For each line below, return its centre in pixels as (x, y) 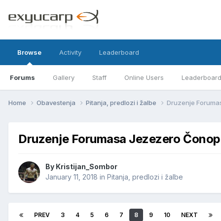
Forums (22, 77)
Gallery (64, 77)
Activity (70, 52)
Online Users (144, 77)
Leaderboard (119, 52)
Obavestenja (57, 102)
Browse (29, 52)
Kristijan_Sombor (87, 167)
